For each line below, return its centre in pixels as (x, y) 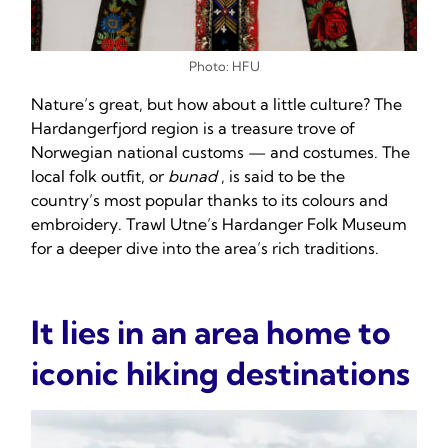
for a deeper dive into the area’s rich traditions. (205, 248)
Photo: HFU (224, 66)
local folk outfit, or (99, 176)
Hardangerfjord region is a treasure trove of (193, 128)
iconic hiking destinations (220, 373)
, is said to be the (283, 176)
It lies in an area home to (211, 332)
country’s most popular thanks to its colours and (209, 200)
